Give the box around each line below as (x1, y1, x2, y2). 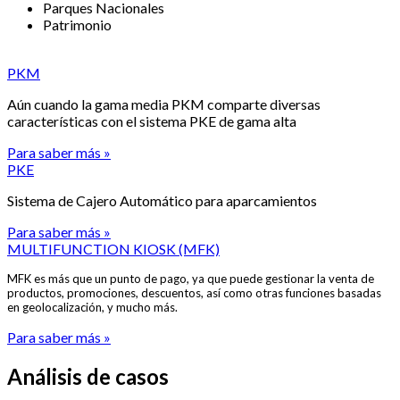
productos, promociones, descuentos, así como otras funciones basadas (7, 285, 381, 300)
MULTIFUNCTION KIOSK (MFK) (7, 239, 220, 257)
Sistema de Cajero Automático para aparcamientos (7, 191, 317, 209)
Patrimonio (43, 15, 112, 33)
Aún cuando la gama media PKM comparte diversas (7, 95, 321, 112)
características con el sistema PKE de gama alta (7, 112, 296, 129)
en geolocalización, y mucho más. (7, 299, 178, 314)
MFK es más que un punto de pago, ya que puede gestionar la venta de (7, 271, 374, 286)
